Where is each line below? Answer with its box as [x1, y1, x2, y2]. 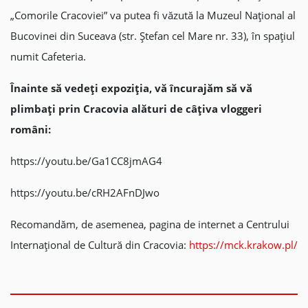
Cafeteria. [41, 49, 86, 63]
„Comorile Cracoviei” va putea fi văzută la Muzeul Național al [10, 8, 296, 22]
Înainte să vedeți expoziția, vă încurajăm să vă [10, 81, 252, 95]
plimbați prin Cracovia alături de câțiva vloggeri [10, 102, 262, 115]
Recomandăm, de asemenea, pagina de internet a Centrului [10, 217, 289, 231]
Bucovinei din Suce [10, 29, 100, 43]
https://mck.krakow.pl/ [189, 238, 298, 252]
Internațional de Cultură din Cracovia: [10, 238, 189, 252]
